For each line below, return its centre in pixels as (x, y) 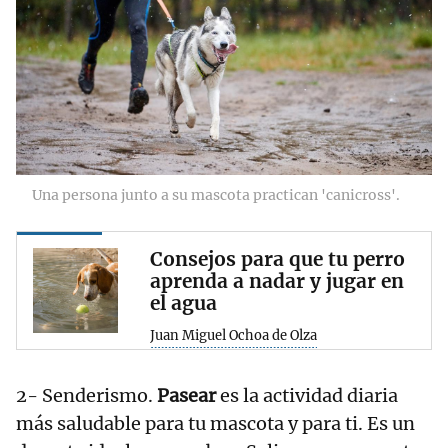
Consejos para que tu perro (277, 259)
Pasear (188, 396)
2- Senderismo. (86, 396)
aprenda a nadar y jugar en (277, 281)
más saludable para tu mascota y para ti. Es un (215, 424)
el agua (183, 303)
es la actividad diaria (309, 396)
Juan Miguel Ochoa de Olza (233, 336)
